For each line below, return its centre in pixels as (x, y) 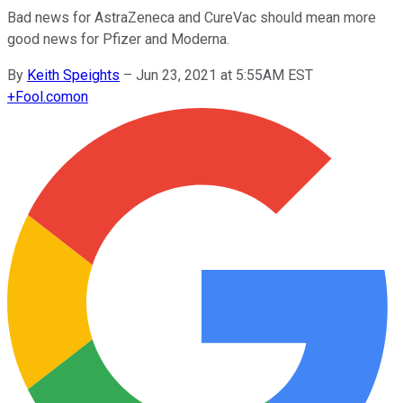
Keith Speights (73, 75)
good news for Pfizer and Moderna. (118, 39)
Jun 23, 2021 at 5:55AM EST (224, 75)
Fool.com (44, 96)
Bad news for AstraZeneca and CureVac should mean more (192, 17)
